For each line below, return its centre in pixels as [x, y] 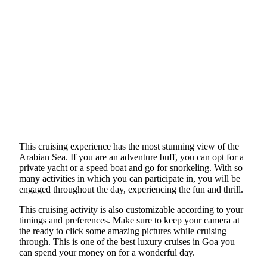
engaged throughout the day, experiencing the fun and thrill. [131, 189]
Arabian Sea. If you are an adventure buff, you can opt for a [131, 157]
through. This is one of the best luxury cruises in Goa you [127, 241]
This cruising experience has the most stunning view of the [129, 146]
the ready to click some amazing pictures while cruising [123, 231]
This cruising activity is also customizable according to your [131, 209]
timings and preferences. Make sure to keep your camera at [129, 220]
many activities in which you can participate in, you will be [130, 178]
